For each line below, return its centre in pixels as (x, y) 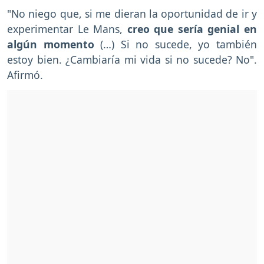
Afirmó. (25, 75)
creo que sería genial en (190, 29)
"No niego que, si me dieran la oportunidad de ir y (132, 13)
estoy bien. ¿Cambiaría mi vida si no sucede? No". (132, 59)
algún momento (54, 44)
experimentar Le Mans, (65, 29)
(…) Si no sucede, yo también (179, 44)
